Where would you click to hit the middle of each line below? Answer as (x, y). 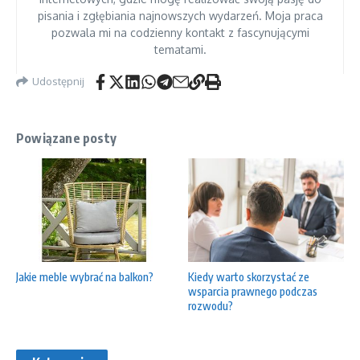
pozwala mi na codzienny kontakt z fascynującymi (180, 32)
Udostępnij (58, 82)
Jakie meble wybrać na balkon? (85, 276)
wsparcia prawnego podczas (253, 292)
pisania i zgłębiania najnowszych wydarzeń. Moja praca (180, 15)
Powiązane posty (66, 138)
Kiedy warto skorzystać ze (249, 277)
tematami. (180, 49)
